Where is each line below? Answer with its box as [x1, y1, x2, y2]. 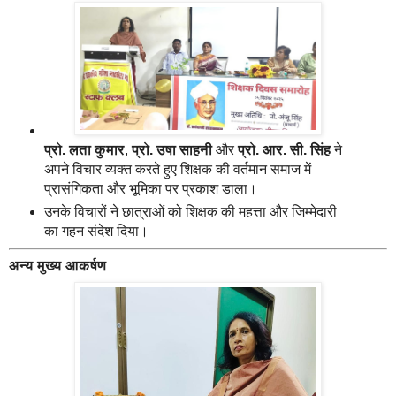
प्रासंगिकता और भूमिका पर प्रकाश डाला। [43, 180, 257, 196]
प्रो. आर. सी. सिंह [237, 141, 331, 157]
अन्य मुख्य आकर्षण [9, 257, 106, 273]
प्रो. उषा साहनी [131, 141, 212, 157]
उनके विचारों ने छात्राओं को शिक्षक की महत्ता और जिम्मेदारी [43, 203, 337, 219]
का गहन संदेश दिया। [43, 223, 148, 239]
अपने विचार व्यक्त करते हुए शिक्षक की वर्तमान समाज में [43, 161, 311, 177]
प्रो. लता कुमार [43, 141, 125, 157]
